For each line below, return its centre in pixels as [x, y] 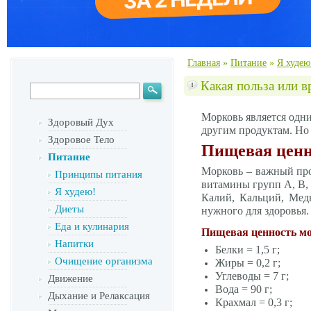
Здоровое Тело [81, 140]
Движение [70, 278]
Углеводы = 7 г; [252, 276]
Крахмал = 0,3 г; [254, 302]
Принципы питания [99, 174]
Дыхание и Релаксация [99, 296]
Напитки [74, 244]
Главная [204, 63]
